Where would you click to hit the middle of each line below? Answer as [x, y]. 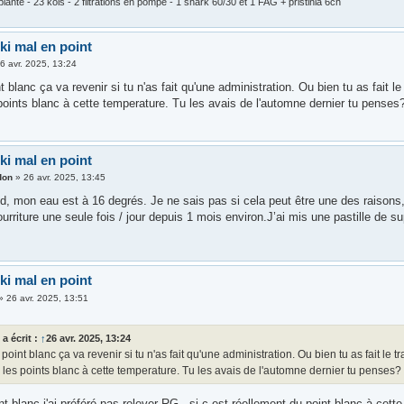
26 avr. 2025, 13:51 [48, 298]
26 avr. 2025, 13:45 [65, 178]
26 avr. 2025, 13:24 [89, 339]
